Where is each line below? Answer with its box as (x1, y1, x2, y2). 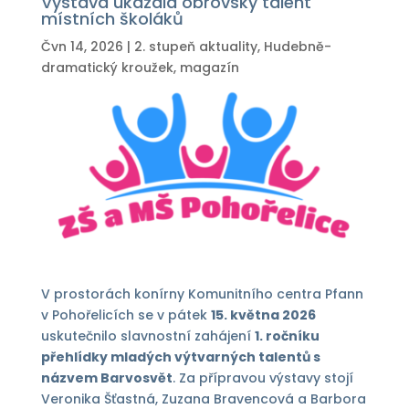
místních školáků (40, 7, 184, 30)
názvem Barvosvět (40, 368, 173, 387)
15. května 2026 (210, 305, 316, 324)
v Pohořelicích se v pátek (40, 305, 211, 324)
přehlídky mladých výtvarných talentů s (40, 347, 320, 366)
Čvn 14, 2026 (40, 37, 123, 56)
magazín (179, 58, 239, 77)
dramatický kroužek (40, 58, 173, 77)
